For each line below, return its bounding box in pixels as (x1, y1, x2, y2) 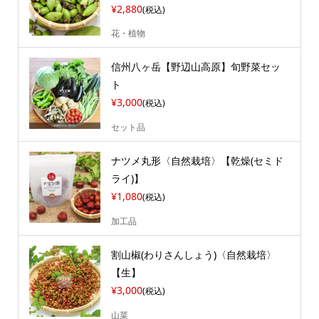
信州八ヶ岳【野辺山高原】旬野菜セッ (110, 60, 281, 74)
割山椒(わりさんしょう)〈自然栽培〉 (110, 248, 276, 262)
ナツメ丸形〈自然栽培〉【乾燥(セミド (110, 154, 283, 168)
